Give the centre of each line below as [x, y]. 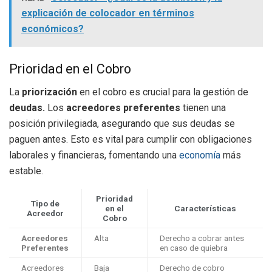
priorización [49, 92]
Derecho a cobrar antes [202, 238]
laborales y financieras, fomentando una [94, 155]
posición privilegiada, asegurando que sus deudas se [122, 124]
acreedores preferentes [123, 108]
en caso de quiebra [194, 248]
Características [205, 209]
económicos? [53, 29]
